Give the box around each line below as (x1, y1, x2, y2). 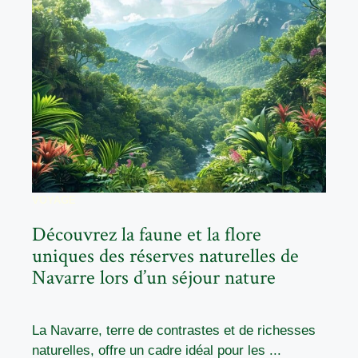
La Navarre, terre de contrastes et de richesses (32, 322, 316, 338)
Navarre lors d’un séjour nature (32, 264, 276, 291)
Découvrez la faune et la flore (32, 221, 261, 248)
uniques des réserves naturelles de (32, 242, 299, 269)
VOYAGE (32, 193, 76, 206)
